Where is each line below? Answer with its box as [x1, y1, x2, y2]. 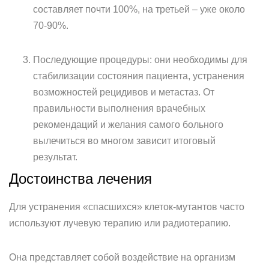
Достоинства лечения [9, 171, 152, 187]
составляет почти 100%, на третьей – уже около [33, 4, 245, 14]
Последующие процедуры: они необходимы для [33, 55, 247, 65]
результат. [33, 152, 77, 162]
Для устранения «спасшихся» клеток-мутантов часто [9, 202, 244, 212]
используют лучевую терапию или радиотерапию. [9, 218, 231, 228]
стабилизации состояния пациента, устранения [33, 71, 244, 81]
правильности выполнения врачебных [33, 103, 205, 113]
